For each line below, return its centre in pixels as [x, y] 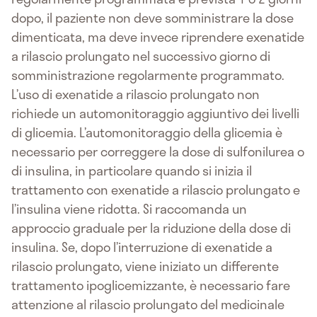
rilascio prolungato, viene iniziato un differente [145, 266]
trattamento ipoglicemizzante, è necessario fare [151, 285]
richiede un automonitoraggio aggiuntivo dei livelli [155, 113]
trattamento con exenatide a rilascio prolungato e [156, 189]
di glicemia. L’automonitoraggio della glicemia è [147, 132]
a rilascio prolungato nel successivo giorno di [141, 56]
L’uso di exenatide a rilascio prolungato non [136, 94]
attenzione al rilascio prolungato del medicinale [148, 304]
